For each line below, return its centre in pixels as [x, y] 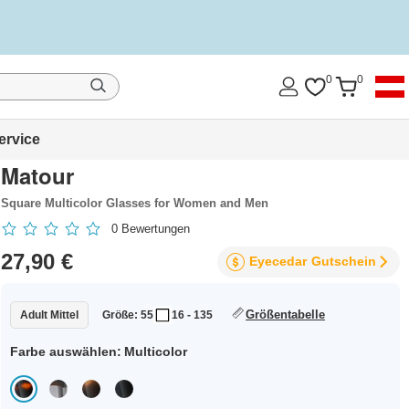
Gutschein [344, 261]
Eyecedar [278, 261]
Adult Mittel [50, 315]
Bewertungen [154, 228]
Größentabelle [286, 315]
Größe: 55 [128, 315]
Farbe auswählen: [66, 351]
